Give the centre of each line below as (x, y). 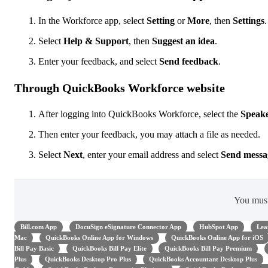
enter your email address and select (153, 154)
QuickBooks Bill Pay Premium (208, 248)
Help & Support (96, 41)
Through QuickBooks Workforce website (120, 88)
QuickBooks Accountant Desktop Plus (203, 259)
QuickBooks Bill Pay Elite (109, 248)
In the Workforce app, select (92, 20)
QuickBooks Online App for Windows (99, 237)
